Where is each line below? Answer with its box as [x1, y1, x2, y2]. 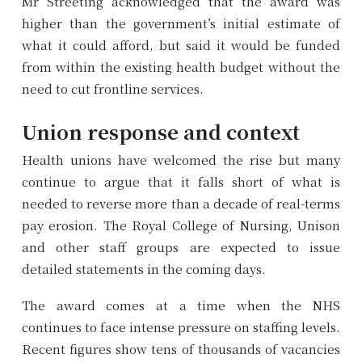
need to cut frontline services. [22, 79, 204, 97]
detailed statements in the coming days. [22, 259, 266, 277]
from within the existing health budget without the [22, 57, 340, 75]
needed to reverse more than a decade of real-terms [22, 194, 340, 212]
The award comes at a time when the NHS [22, 296, 340, 314]
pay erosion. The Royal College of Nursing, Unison [22, 216, 340, 234]
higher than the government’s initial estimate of [22, 14, 340, 32]
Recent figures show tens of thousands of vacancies [22, 339, 340, 357]
